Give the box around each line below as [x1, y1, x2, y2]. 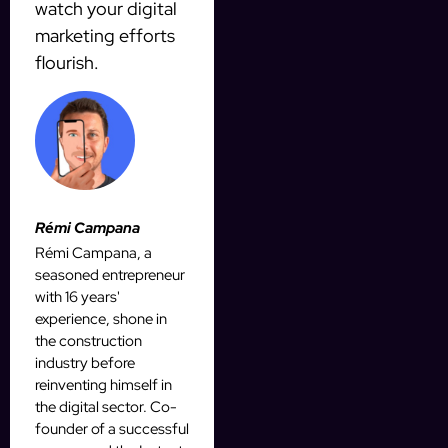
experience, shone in [35, 308, 167, 329]
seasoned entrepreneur [35, 264, 185, 285]
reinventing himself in [35, 374, 172, 395]
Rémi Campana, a [35, 242, 152, 263]
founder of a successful [35, 418, 189, 439]
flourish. [35, 51, 99, 75]
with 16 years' [35, 286, 120, 307]
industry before [35, 352, 135, 373]
